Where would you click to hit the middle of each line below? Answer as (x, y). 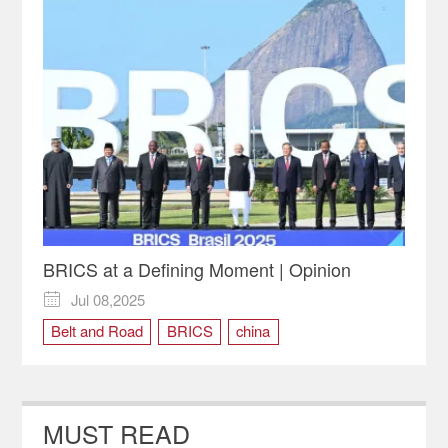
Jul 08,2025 (108, 299)
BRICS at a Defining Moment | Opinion (196, 269)
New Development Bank (128, 369)
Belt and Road (96, 330)
